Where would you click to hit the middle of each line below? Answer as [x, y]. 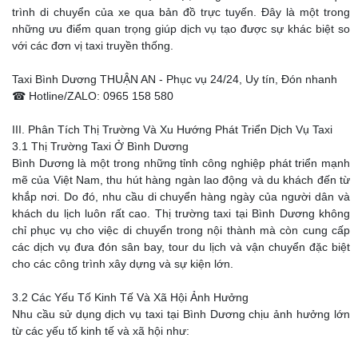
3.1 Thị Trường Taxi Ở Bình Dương [100, 147]
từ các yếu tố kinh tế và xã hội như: [101, 331]
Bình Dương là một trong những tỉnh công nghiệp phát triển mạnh [181, 163]
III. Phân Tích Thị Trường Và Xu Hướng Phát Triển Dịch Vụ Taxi [172, 130]
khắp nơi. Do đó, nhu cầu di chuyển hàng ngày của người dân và [181, 197]
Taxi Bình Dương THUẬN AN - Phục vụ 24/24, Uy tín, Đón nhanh [175, 80]
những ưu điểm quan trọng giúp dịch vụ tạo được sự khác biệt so [181, 29]
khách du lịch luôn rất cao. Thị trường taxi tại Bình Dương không [181, 214]
